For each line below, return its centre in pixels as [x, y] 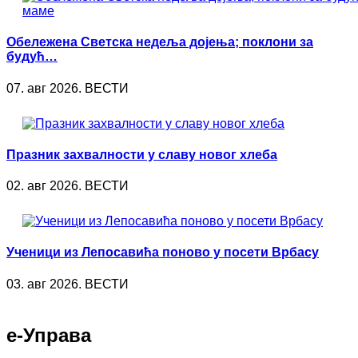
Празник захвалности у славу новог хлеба [142, 154]
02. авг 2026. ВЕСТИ [68, 186]
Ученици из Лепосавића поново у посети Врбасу [163, 253]
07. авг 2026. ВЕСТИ [68, 88]
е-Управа [49, 335]
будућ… [32, 57]
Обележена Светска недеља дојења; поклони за [160, 42]
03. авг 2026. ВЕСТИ [68, 284]
